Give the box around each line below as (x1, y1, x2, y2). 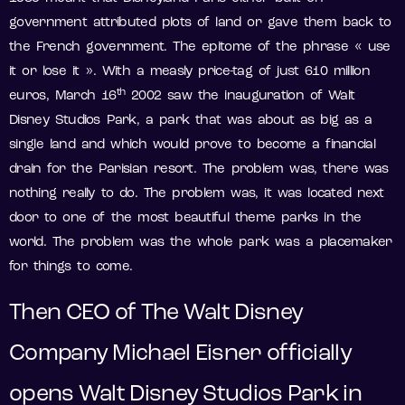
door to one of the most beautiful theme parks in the (9, 212, 362, 226)
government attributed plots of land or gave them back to (9, 16, 391, 31)
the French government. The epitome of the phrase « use (9, 41, 391, 55)
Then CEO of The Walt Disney (9, 302, 304, 325)
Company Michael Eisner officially (9, 343, 352, 366)
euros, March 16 (9, 89, 117, 104)
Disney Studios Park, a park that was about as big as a (9, 114, 372, 128)
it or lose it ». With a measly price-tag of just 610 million (9, 65, 370, 80)
